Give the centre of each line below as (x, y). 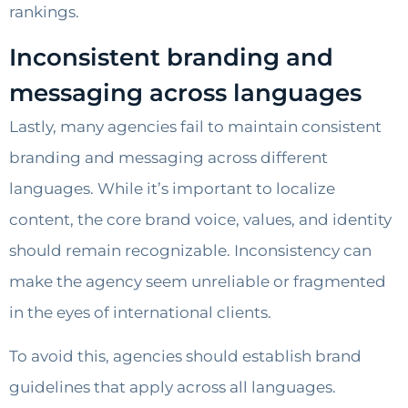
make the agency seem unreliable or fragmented (198, 282)
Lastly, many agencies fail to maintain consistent (195, 127)
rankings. (44, 11)
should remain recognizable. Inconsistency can (190, 251)
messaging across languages (185, 93)
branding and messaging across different (168, 158)
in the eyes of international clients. (140, 313)
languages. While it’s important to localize (172, 189)
